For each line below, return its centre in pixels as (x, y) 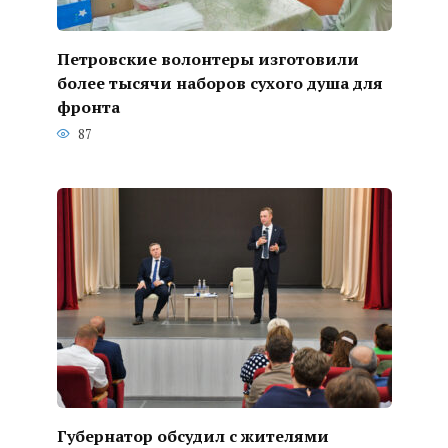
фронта (88, 106)
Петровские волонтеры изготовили (207, 58)
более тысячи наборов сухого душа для (219, 82)
